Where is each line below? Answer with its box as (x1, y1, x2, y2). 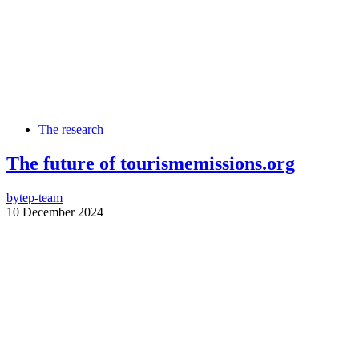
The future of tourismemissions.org (6, 152, 295, 174)
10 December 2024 (6, 204, 103, 219)
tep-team (19, 190, 63, 204)
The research (38, 123, 103, 136)
